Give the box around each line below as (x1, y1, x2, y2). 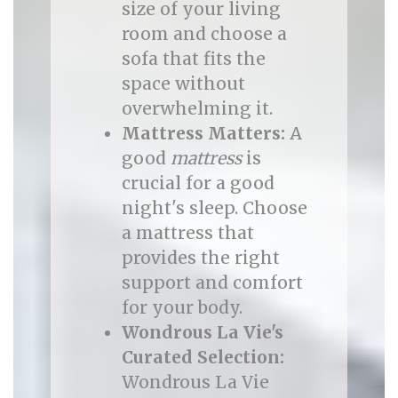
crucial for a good (121, 172, 275, 194)
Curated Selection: (121, 346, 284, 368)
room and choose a (121, 23, 287, 44)
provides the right (121, 247, 280, 268)
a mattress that (121, 222, 254, 243)
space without (121, 73, 245, 94)
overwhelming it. (121, 98, 273, 119)
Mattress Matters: (121, 123, 285, 144)
